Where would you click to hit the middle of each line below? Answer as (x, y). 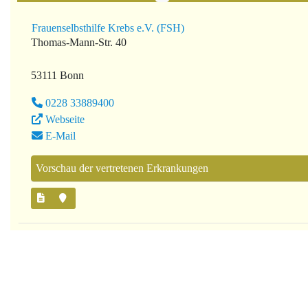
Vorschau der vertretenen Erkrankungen (122, 168)
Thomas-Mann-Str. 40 (79, 43)
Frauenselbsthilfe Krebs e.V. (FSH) (108, 28)
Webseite (65, 120)
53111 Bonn (57, 76)
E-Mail (60, 136)
